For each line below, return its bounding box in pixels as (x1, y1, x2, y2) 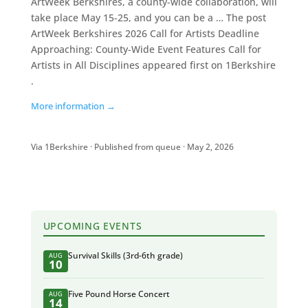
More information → (30, 100, 115, 112)
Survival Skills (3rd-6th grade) (67, 250, 183, 262)
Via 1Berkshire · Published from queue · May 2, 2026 (30, 141, 234, 153)
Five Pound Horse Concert (67, 288, 170, 300)
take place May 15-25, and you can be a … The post (30, 11, 266, 24)
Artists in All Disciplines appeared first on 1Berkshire (30, 58, 276, 71)
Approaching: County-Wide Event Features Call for (30, 43, 261, 56)
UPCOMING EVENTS (43, 219, 142, 233)
